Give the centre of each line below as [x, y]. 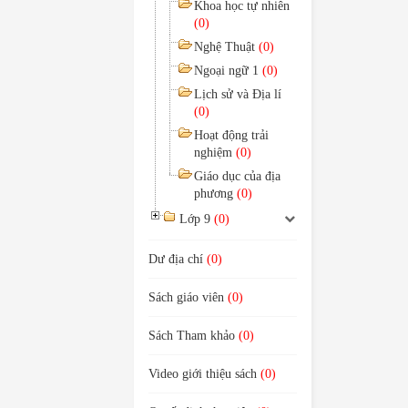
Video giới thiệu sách [204, 374]
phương [215, 194]
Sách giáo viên [188, 297]
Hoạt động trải [231, 135]
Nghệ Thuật [226, 47]
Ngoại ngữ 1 [228, 71]
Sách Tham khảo [194, 336]
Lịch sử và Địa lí [238, 94]
